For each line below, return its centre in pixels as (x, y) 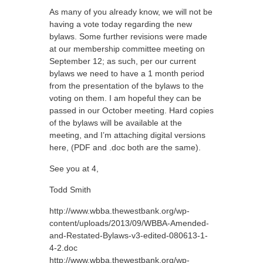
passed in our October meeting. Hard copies (131, 110)
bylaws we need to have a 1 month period (127, 73)
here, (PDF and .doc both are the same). (125, 147)
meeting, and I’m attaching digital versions (127, 135)
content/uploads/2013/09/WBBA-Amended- (129, 223)
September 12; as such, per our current (123, 61)
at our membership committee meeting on (127, 49)
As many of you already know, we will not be (131, 12)
